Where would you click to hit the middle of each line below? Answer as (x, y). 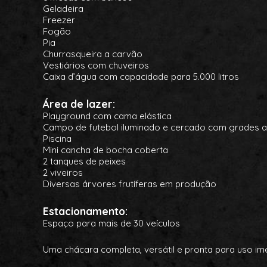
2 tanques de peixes (84, 161)
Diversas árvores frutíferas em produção (130, 184)
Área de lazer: (79, 104)
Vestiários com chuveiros (96, 65)
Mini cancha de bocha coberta (105, 150)
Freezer (59, 20)
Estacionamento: (85, 211)
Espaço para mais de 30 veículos (111, 223)
